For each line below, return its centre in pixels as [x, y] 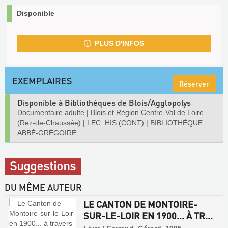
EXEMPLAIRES [42, 81]
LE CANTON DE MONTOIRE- [140, 204]
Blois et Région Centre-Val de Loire [147, 113]
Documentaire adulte [51, 113]
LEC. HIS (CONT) [116, 123]
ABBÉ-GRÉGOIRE [47, 133]
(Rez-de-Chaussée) [49, 123]
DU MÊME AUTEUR [43, 187]
